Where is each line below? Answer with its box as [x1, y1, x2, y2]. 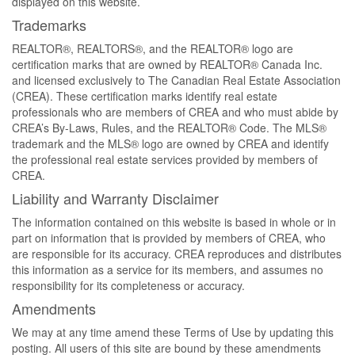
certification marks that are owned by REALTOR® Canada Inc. [12, 56, 323, 72]
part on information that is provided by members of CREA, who [12, 230, 326, 246]
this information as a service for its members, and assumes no [12, 261, 323, 277]
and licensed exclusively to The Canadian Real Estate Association [12, 72, 341, 88]
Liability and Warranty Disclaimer [12, 188, 219, 208]
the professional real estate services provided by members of [12, 151, 318, 167]
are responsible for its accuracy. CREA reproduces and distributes [12, 246, 342, 261]
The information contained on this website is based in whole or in [12, 214, 336, 230]
